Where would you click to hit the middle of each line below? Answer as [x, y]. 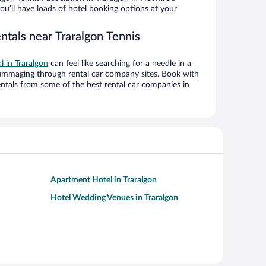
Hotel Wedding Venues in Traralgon [114, 198]
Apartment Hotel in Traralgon [104, 180]
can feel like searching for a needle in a [120, 64]
